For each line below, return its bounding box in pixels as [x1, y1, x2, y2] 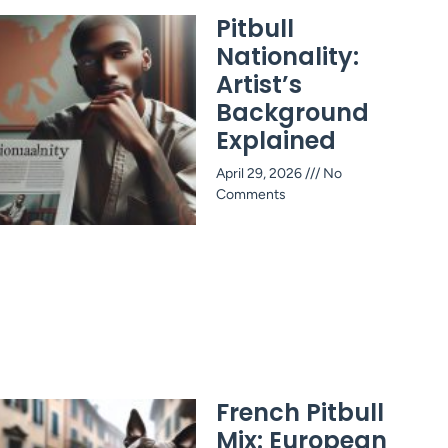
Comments [216, 185, 286, 203]
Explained [216, 123, 336, 157]
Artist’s [216, 67, 302, 101]
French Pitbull [216, 395, 384, 429]
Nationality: [216, 39, 359, 73]
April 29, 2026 [216, 164, 305, 182]
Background [216, 95, 369, 129]
